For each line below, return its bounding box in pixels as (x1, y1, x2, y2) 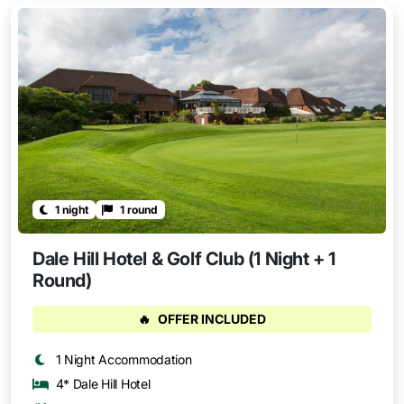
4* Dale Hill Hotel (55, 376, 151, 392)
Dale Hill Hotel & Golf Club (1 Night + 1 (32, 247, 336, 270)
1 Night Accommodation (55, 351, 192, 367)
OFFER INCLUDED (158, 310, 266, 326)
